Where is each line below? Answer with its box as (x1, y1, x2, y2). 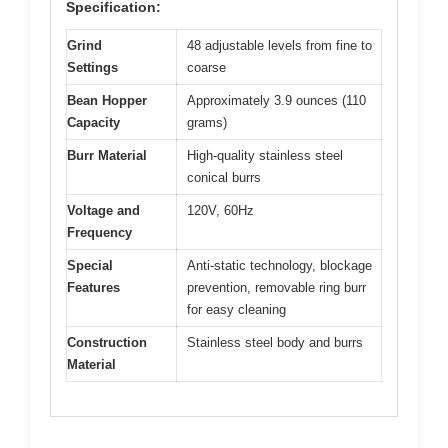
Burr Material (67, 147, 147, 163)
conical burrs (187, 169, 261, 185)
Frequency (67, 224, 132, 240)
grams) (187, 114, 227, 130)
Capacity (67, 114, 120, 130)
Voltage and (67, 202, 140, 218)
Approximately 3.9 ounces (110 (187, 92, 366, 108)
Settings (67, 59, 118, 75)
